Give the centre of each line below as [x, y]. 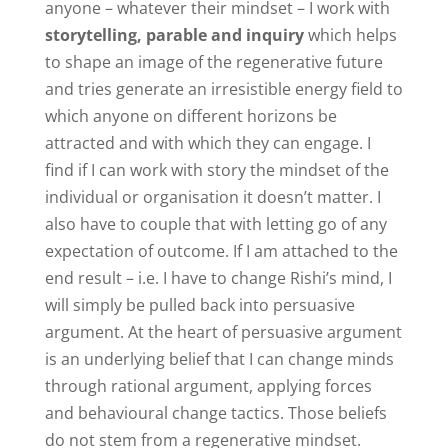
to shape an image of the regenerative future [213, 61]
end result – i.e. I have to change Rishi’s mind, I [218, 277]
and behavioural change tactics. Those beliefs [215, 412]
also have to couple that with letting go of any [215, 223]
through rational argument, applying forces [208, 385]
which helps [350, 34]
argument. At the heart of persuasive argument [223, 331]
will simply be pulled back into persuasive [199, 304]
